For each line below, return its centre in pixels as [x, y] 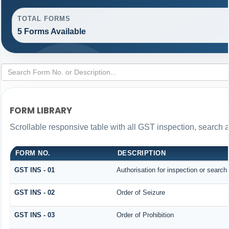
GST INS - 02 [34, 192]
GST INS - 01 [34, 170]
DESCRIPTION [142, 153]
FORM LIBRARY [41, 111]
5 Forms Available [51, 32]
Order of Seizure [142, 192]
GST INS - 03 [34, 215]
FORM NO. [33, 153]
